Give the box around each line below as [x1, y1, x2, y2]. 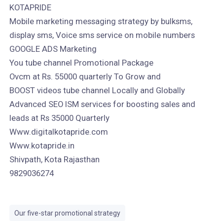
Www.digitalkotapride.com [9, 127, 108, 137]
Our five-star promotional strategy [14, 209, 120, 217]
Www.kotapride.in [9, 141, 74, 150]
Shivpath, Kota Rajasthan [9, 154, 100, 164]
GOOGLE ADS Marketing [9, 44, 97, 54]
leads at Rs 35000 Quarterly [9, 113, 110, 123]
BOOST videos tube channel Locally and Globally [9, 85, 185, 95]
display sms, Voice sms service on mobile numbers [9, 30, 195, 40]
